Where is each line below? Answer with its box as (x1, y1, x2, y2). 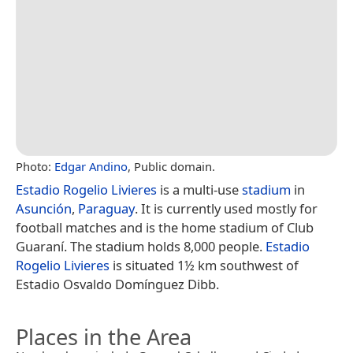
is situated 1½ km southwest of (110, 255, 299, 274)
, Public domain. (128, 158, 215, 174)
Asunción (16, 199, 72, 217)
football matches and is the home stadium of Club (16, 217, 314, 236)
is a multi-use (157, 180, 242, 199)
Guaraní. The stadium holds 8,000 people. (16, 236, 266, 255)
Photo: (16, 158, 54, 174)
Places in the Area (16, 321, 191, 351)
